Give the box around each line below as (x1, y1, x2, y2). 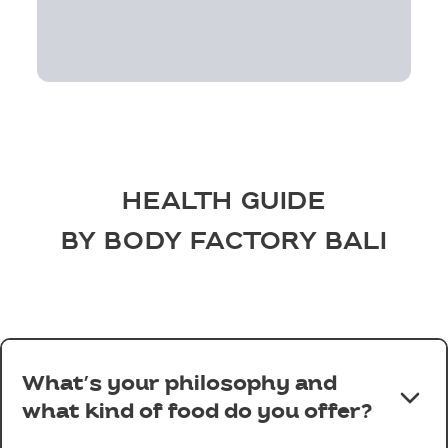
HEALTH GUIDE (122, 187, 326, 217)
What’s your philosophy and (22, 371, 337, 397)
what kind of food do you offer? (22, 399, 372, 425)
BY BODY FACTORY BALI (60, 227, 388, 257)
